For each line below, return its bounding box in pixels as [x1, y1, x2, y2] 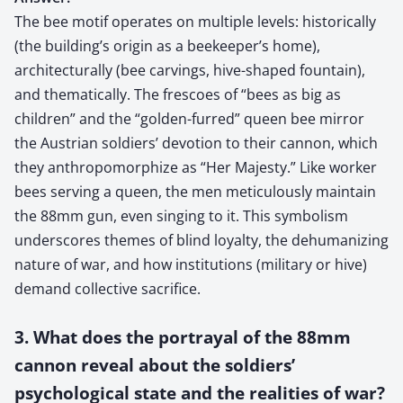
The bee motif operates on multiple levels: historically [14, 11, 376, 31]
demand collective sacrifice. [14, 278, 201, 299]
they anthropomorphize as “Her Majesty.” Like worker [14, 157, 377, 177]
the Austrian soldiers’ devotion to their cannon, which [14, 132, 378, 153]
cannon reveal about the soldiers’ [14, 353, 295, 376]
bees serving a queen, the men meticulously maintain [14, 181, 376, 201]
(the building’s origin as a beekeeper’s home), [14, 35, 320, 56]
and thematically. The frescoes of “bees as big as [14, 84, 341, 104]
